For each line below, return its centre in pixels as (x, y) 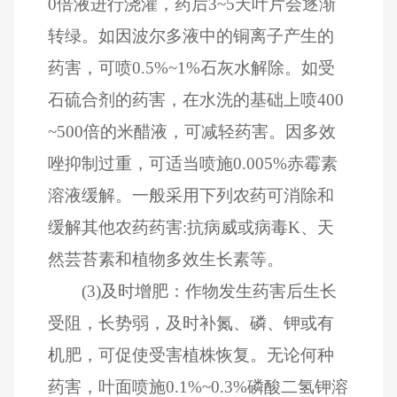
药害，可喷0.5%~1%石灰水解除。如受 (192, 67)
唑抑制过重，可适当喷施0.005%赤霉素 (193, 163)
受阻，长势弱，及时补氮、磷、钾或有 (191, 323)
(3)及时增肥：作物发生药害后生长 (209, 291)
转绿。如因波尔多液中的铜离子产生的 (191, 35)
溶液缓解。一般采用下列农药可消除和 (191, 195)
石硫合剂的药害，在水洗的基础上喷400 (196, 99)
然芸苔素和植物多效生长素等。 (166, 259)
